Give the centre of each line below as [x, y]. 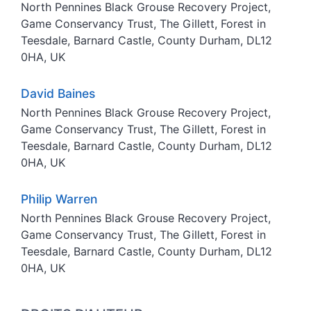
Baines [76, 93]
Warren [76, 199]
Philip [38, 199]
